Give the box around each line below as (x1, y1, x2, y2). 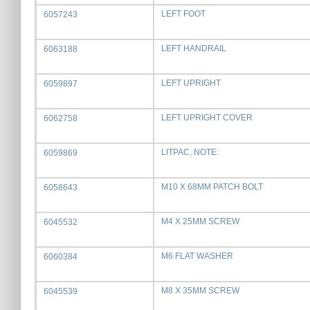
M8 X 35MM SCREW (161, 286, 239, 295)
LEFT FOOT (161, 9, 206, 19)
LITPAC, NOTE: (161, 147, 219, 157)
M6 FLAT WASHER (161, 251, 233, 261)
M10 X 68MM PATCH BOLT (161, 182, 263, 192)
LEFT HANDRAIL (161, 44, 226, 53)
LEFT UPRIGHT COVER (161, 113, 253, 122)
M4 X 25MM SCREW (161, 217, 239, 226)
